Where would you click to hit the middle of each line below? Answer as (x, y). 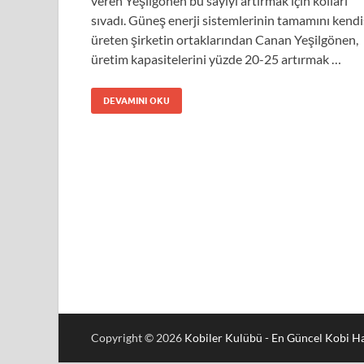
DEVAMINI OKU (136, 100)
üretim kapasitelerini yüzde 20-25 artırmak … (216, 58)
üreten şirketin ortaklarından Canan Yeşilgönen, (225, 39)
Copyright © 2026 (138, 338)
